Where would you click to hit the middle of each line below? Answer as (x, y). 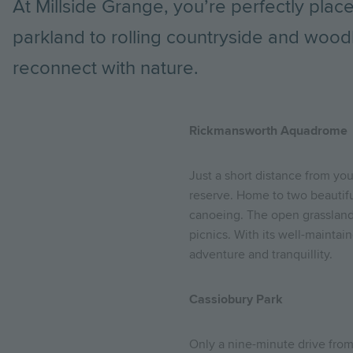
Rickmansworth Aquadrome (268, 131)
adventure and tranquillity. (261, 255)
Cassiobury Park (236, 299)
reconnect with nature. (106, 68)
